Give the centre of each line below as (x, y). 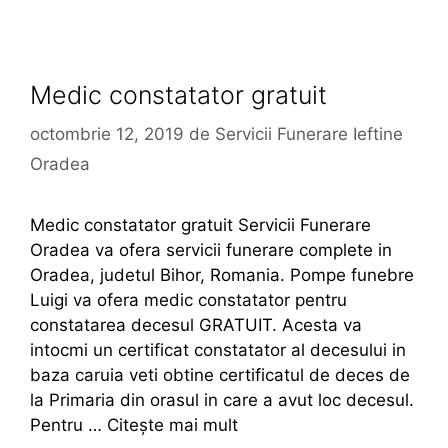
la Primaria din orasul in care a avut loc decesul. (222, 399)
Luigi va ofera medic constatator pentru (188, 299)
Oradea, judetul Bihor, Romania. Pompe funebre (222, 274)
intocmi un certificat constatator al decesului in (218, 349)
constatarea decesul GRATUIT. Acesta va (196, 324)
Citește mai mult (172, 424)
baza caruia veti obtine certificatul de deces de (220, 374)
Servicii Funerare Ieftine (309, 133)
